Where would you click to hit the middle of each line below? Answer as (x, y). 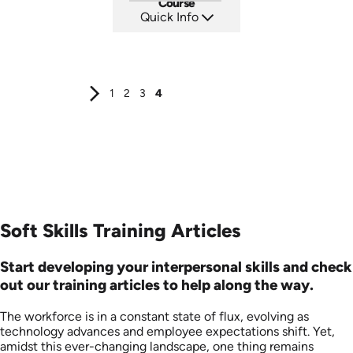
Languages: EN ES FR (176, 40)
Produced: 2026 (176, 50)
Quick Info (171, 17)
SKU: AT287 (176, 30)
